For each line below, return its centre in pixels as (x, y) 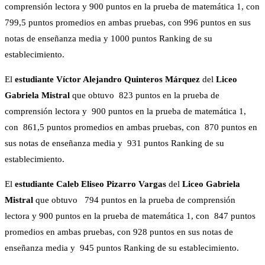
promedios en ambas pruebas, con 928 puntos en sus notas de (119, 232)
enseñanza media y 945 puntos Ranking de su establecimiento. (122, 248)
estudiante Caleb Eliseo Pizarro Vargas (91, 184)
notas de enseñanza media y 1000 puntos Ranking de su (109, 39)
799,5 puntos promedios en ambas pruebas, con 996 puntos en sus (128, 23)
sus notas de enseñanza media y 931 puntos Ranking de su (114, 143)
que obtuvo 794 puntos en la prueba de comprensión (135, 200)
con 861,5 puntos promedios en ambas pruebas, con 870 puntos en (131, 127)
